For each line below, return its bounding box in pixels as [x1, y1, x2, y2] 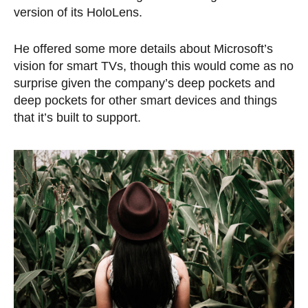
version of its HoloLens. [14, 5, 142, 20]
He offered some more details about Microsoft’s [14, 42, 273, 56]
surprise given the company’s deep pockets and [14, 76, 275, 91]
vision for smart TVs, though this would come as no [14, 59, 294, 74]
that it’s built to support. [14, 111, 141, 125]
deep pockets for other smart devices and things [14, 93, 277, 108]
